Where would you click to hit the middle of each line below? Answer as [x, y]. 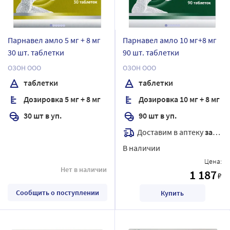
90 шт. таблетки [151, 52]
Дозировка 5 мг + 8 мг [61, 99]
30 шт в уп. [42, 115]
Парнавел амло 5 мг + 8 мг [54, 40]
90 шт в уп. [157, 115]
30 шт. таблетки [36, 52]
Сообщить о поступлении [57, 192]
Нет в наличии [84, 169]
